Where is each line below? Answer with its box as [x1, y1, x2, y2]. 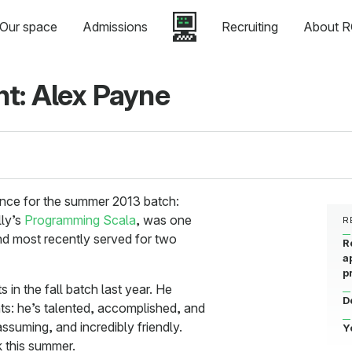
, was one [136, 212, 192, 229]
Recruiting [221, 19, 278, 35]
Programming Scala [24, 212, 136, 229]
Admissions [82, 19, 148, 35]
